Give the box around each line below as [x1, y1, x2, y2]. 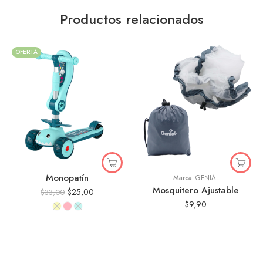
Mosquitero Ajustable [153, 183, 239, 197]
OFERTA [15, 47, 38, 56]
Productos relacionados [59, 9, 204, 29]
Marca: [173, 173, 195, 183]
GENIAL [195, 173, 219, 183]
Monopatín [46, 171, 89, 184]
